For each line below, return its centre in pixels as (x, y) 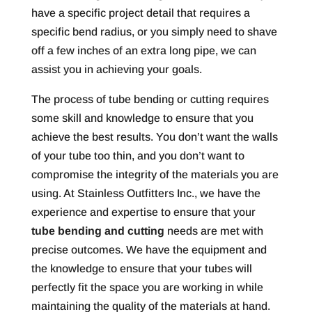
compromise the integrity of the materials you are (155, 174)
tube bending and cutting (97, 231)
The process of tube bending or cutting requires (150, 99)
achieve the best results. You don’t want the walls (154, 136)
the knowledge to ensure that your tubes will (141, 268)
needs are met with (213, 231)
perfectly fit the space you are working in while (147, 287)
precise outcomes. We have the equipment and (149, 249)
